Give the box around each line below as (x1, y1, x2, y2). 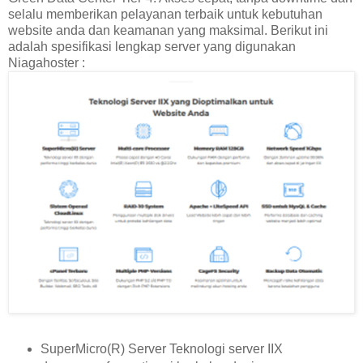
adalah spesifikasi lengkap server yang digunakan (8, 39, 296, 53)
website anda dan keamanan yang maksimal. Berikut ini (8, 23, 328, 37)
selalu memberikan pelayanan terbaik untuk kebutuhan (8, 6, 322, 21)
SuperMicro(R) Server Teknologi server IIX (40, 341, 283, 356)
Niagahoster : (8, 55, 85, 70)
